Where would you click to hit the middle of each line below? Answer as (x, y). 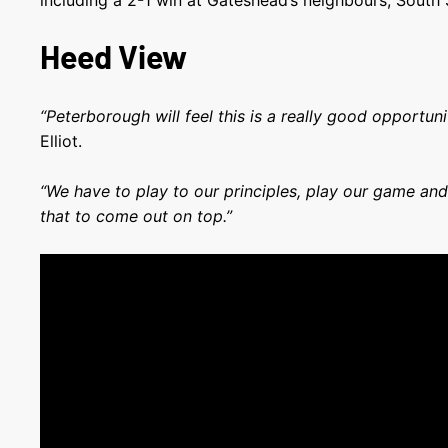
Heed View (114, 56)
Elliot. (61, 141)
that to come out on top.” (136, 216)
